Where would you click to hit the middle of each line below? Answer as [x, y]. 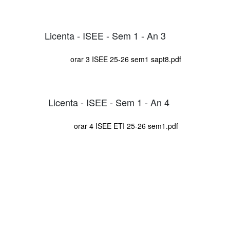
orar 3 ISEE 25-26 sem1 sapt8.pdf [126, 59]
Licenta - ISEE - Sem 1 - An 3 [105, 35]
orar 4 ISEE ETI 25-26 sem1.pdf [126, 126]
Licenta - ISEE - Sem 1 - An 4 [109, 102]
